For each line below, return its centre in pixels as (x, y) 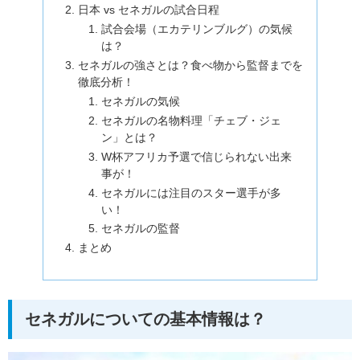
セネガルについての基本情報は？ (145, 319)
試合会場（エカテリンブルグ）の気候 (196, 29)
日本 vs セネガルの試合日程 (148, 10)
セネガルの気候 (140, 101)
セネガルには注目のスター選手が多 (191, 192)
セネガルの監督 (140, 229)
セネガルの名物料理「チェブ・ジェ (191, 120)
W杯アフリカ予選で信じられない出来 (196, 156)
